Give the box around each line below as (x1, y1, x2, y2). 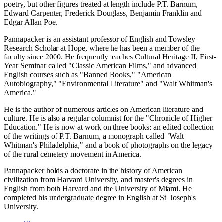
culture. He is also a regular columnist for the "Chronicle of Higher (4, 114, 212, 123)
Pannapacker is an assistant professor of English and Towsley (4, 35, 195, 44)
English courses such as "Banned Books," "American (4, 70, 171, 79)
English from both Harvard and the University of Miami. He (4, 184, 192, 193)
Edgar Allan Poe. (4, 18, 57, 27)
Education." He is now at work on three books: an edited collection (4, 123, 214, 132)
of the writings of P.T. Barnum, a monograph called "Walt (4, 132, 184, 141)
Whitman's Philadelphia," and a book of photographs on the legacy (4, 141, 213, 150)
